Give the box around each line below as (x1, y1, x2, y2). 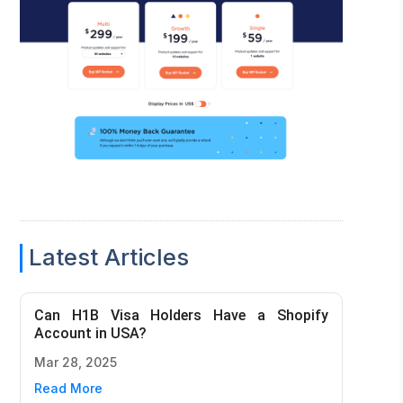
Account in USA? (33, 325, 147, 343)
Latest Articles (28, 243, 189, 272)
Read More (33, 381, 103, 397)
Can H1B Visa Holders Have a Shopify (33, 307, 328, 325)
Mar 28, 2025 (33, 354, 117, 371)
